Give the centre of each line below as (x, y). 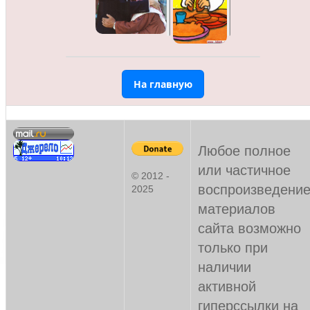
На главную (163, 84)
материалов (237, 209)
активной (227, 286)
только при (233, 248)
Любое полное (244, 151)
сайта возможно (249, 228)
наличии (225, 267)
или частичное (244, 170)
